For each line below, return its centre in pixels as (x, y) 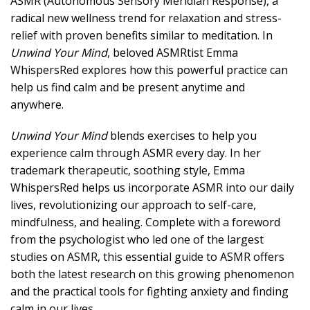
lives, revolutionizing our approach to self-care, (133, 205)
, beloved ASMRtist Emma (173, 53)
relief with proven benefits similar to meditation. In (142, 35)
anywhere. (37, 104)
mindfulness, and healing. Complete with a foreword (145, 222)
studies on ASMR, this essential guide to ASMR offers (147, 257)
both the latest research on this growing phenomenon (152, 274)
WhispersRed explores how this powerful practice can (149, 70)
